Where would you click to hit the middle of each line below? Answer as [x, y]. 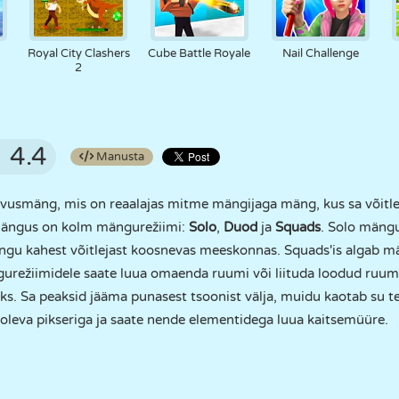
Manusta [119, 157]
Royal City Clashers [78, 53]
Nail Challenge [320, 53]
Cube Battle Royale [199, 53]
